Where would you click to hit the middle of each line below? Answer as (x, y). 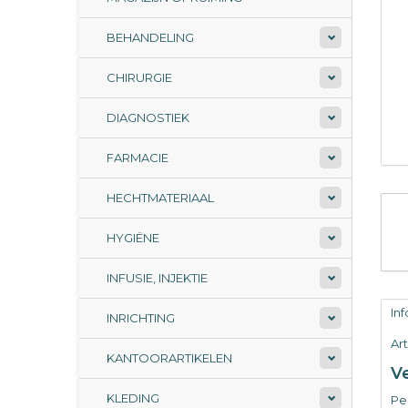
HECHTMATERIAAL (160, 198)
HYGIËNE (133, 238)
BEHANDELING (150, 37)
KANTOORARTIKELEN (169, 358)
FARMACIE (138, 158)
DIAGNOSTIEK (148, 117)
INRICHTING (141, 318)
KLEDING (133, 398)
